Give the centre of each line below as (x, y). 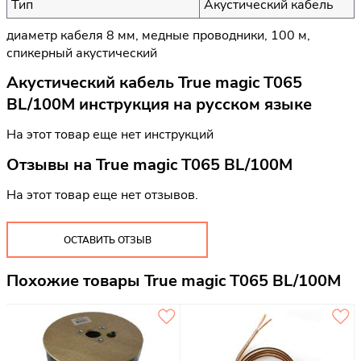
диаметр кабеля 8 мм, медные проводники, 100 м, (158, 35)
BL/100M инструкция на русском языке (159, 105)
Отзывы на (51, 164)
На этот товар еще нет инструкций (110, 135)
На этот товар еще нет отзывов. (102, 195)
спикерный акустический (82, 53)
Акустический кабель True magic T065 (154, 83)
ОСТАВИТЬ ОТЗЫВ (107, 240)
